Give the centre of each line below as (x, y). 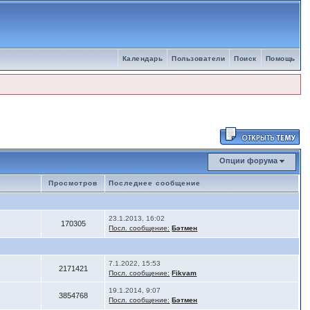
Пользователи (199, 58)
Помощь (280, 58)
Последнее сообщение (155, 183)
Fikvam (184, 273)
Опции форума (249, 161)
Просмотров (73, 183)
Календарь (143, 58)
